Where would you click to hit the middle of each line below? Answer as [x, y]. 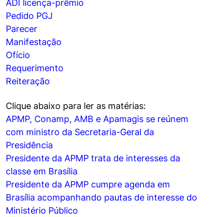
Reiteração [28, 81]
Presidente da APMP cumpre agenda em [88, 185]
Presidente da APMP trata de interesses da [93, 158]
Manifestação [34, 42]
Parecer [22, 29]
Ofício [18, 55]
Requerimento [35, 68]
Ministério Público [42, 211]
